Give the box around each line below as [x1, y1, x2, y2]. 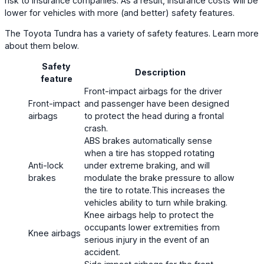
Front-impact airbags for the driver [84, 86, 222, 97]
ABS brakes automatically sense [84, 136, 212, 146]
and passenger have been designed [84, 98, 229, 109]
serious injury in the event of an [84, 235, 209, 245]
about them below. [5, 40, 79, 51]
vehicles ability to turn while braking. [84, 197, 227, 208]
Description [134, 67, 186, 78]
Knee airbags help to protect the [84, 210, 214, 220]
